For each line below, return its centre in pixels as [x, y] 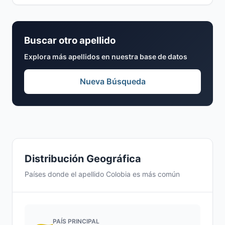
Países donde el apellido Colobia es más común [102, 174]
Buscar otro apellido [70, 40]
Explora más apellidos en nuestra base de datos [106, 57]
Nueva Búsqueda [113, 81]
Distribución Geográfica [83, 159]
